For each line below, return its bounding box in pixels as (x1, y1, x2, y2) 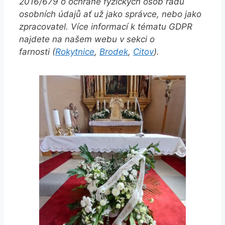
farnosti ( (19, 46, 55, 57)
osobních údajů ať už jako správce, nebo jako (19, 9, 201, 19)
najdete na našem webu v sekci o (19, 34, 155, 44)
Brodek (99, 46, 128, 57)
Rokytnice (55, 46, 94, 57)
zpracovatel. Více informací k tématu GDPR (19, 21, 192, 32)
